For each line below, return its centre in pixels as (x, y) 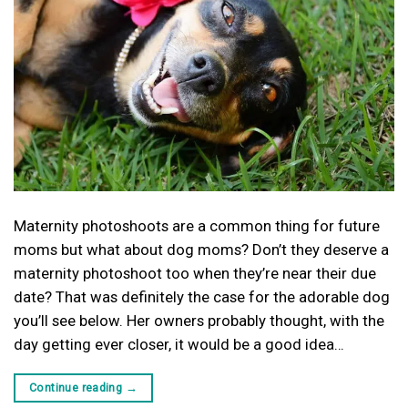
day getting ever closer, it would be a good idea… (179, 345)
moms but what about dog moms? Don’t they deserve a (201, 250)
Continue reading (77, 388)
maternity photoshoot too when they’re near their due (195, 274)
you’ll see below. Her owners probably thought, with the (199, 321)
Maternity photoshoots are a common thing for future (197, 226)
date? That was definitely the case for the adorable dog (202, 297)
